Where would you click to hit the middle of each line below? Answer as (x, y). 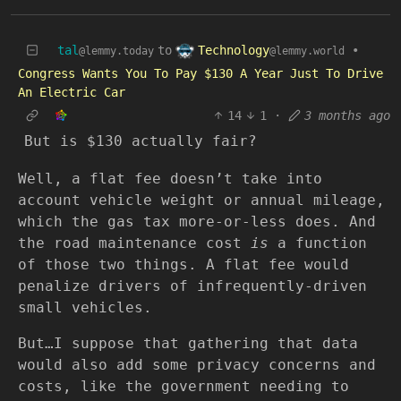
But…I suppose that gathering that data (188, 343)
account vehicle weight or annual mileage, (201, 200)
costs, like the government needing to (183, 386)
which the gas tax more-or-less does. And (197, 221)
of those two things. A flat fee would (183, 264)
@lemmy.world (307, 51)
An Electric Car (72, 92)
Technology (234, 50)
